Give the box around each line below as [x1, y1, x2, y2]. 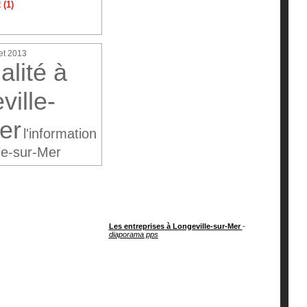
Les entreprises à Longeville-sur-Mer [108, 222, 243, 231]
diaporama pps [108, 230, 158, 239]
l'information [23, 126, 97, 142]
